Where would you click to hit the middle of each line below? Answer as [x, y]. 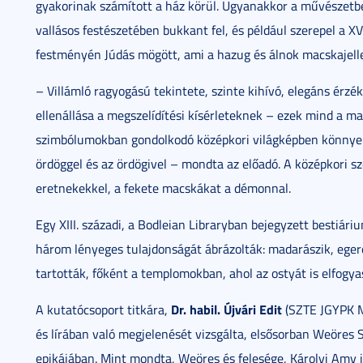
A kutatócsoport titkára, [103, 310]
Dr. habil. [196, 309]
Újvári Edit [253, 309]
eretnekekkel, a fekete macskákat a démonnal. [163, 188]
